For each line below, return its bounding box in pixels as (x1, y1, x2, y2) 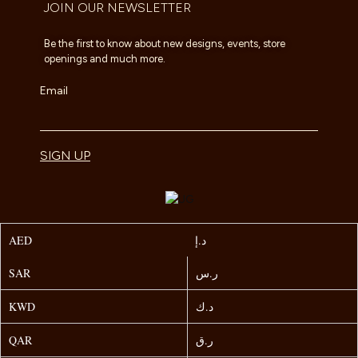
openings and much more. (44, 53, 165, 65)
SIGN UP (40, 149, 90, 163)
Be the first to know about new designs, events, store (44, 38, 285, 50)
